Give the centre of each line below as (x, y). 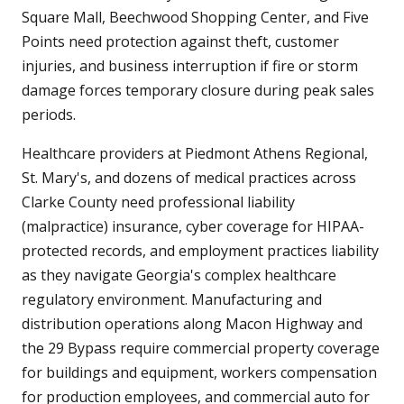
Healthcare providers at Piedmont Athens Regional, (195, 154)
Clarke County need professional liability (158, 202)
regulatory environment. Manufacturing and (172, 300)
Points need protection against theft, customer (180, 42)
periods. (49, 115)
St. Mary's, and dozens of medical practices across (189, 178)
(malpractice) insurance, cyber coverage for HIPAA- (193, 227)
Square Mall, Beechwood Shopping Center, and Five (195, 18)
